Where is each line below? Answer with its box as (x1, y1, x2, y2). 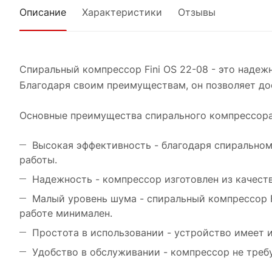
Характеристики (82, 5, 162, 18)
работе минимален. (19, 206, 112, 219)
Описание (19, 5, 66, 18)
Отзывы (178, 5, 216, 18)
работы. (19, 153, 57, 166)
